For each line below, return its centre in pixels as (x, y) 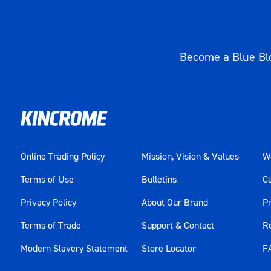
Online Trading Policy (62, 157)
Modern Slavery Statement (74, 249)
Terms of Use (47, 180)
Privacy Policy (48, 203)
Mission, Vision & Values (190, 157)
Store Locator (168, 249)
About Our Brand (175, 203)
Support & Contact (178, 226)
